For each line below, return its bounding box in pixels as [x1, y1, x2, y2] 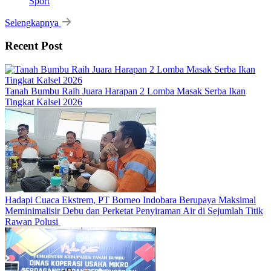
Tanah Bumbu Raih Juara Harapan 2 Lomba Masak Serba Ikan [5, 86, 246, 97]
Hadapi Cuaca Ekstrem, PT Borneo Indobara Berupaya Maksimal [5, 195, 256, 206]
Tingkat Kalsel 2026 [5, 97, 82, 108]
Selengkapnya [5, 17, 61, 28]
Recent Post [5, 39, 62, 53]
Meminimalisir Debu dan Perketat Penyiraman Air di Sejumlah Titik [5, 206, 263, 217]
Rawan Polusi [5, 217, 60, 227]
